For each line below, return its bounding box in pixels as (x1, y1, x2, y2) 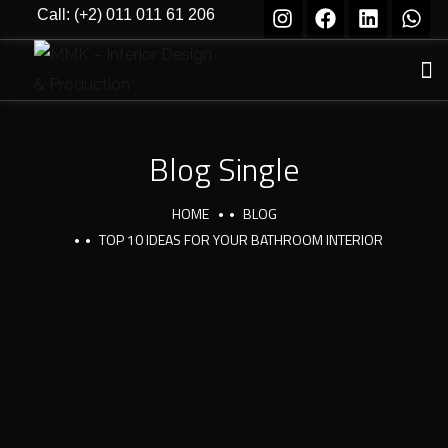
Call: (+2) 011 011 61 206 (37, 6, 216, 23)
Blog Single (148, 145, 300, 193)
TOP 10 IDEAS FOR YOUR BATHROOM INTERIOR (99, 229, 383, 250)
